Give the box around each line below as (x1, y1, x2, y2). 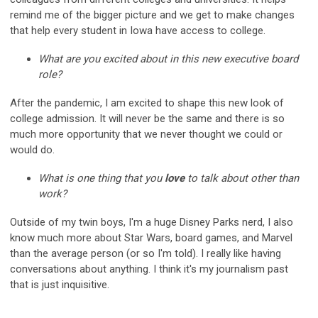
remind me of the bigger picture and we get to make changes (10, 8, 295, 21)
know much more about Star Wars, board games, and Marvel (10, 231, 292, 244)
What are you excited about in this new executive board (38, 52, 298, 65)
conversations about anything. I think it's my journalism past (10, 262, 288, 275)
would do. (10, 143, 55, 156)
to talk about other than (185, 171, 299, 185)
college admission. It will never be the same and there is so (10, 111, 285, 125)
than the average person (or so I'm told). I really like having (10, 246, 281, 260)
